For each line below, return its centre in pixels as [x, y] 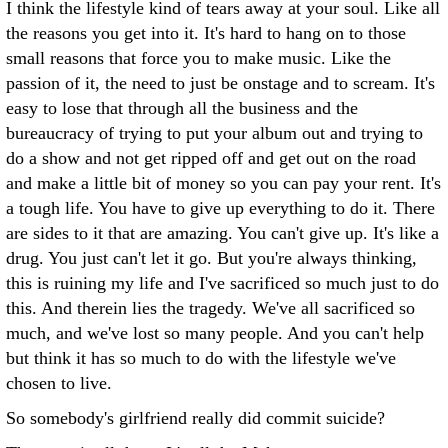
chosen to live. [59, 383]
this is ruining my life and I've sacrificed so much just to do [222, 283]
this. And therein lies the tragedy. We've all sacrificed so [210, 308]
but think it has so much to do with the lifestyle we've [201, 358]
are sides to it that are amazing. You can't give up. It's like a [222, 233]
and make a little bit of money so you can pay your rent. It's [223, 183]
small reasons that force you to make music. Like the [198, 58]
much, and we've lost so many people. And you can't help [215, 333]
